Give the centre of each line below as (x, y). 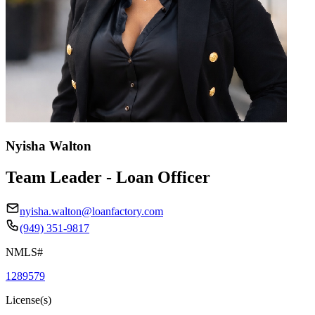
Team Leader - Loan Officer (108, 177)
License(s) (28, 300)
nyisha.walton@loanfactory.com (91, 211)
